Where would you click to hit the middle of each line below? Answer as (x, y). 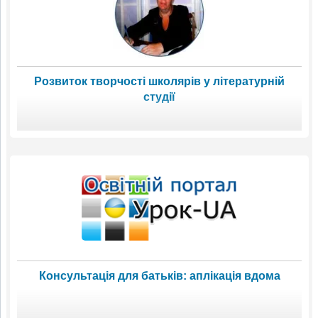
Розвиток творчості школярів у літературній (159, 81)
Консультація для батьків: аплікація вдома (159, 275)
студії (159, 97)
